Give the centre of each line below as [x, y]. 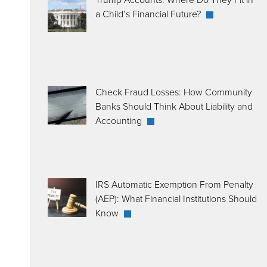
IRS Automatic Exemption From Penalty [174, 184]
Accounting [120, 120]
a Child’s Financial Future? [149, 14]
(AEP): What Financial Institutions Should [176, 198]
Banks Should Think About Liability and [174, 106]
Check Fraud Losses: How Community [174, 92]
